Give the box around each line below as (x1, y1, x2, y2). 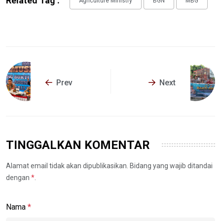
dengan (6, 173, 31, 182)
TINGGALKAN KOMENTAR (6, 138, 150, 152)
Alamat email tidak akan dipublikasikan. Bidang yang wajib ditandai (6, 161, 213, 170)
